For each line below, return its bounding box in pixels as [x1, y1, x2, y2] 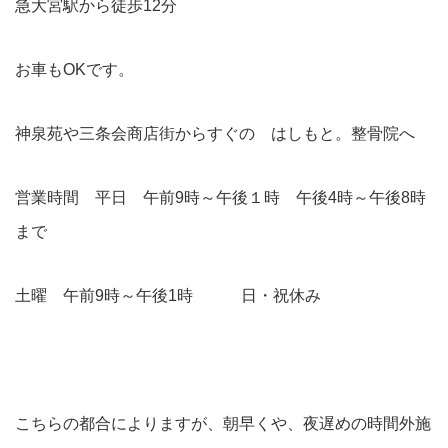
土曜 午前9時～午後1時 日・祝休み [15, 287, 321, 304]
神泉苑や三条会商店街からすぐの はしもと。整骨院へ [15, 125, 415, 142]
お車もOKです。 [15, 61, 134, 78]
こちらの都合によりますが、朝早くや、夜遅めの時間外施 [15, 415, 431, 432]
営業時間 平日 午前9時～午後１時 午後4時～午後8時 [15, 189, 426, 206]
